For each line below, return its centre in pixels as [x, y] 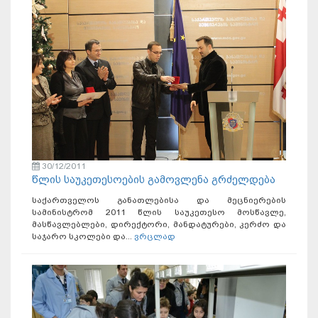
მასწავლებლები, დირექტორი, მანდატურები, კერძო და [159, 224]
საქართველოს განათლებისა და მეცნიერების [159, 200]
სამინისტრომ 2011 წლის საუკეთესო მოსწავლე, [159, 212]
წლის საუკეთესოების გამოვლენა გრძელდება [154, 179]
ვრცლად [155, 236]
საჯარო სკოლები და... [83, 236]
